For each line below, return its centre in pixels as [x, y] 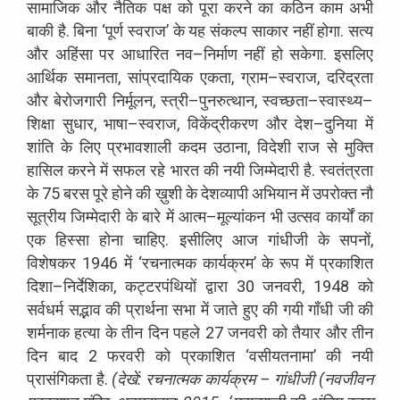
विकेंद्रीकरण [223, 123]
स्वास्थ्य [341, 100]
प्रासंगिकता [59, 379]
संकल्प [229, 30]
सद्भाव [84, 309]
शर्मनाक [48, 332]
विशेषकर [51, 262]
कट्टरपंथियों [160, 286]
